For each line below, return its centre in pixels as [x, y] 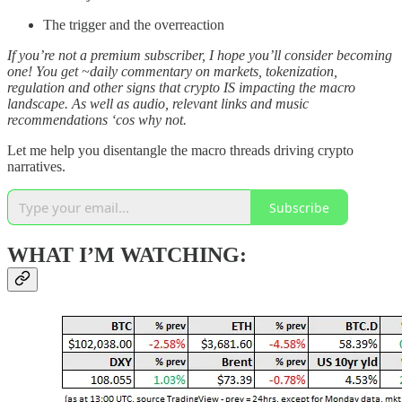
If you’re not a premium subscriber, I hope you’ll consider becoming [200, 56]
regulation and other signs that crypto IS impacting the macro [181, 88]
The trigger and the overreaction [134, 25]
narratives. [36, 167]
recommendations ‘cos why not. [97, 120]
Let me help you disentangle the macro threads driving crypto [180, 151]
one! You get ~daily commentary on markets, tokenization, [172, 72]
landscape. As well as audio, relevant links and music [158, 104]
